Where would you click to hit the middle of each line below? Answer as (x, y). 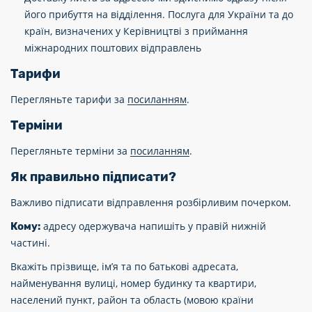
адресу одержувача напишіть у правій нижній (153, 226)
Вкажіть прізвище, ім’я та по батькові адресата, (124, 266)
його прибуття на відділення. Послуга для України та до (159, 14)
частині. (30, 243)
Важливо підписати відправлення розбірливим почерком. (151, 202)
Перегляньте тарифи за (69, 99)
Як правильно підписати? (93, 177)
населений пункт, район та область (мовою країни (132, 300)
